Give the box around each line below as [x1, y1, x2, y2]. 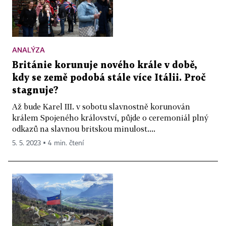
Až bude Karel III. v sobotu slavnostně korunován [12, 101, 190, 111]
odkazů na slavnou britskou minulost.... [12, 124, 155, 133]
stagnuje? [12, 86, 59, 95]
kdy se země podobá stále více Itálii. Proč [12, 73, 206, 82]
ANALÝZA [12, 45, 45, 54]
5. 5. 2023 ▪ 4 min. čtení [12, 139, 84, 147]
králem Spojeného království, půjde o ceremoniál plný [12, 112, 208, 122]
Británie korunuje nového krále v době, [12, 61, 197, 70]
